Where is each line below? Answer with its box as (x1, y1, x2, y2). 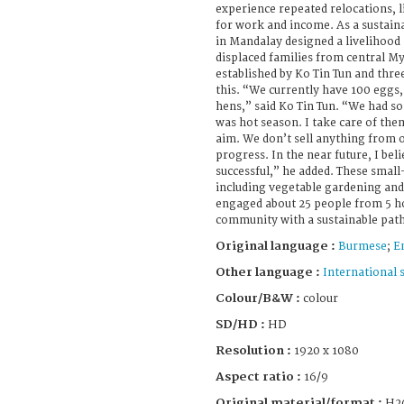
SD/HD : (216, 317, 265, 332)
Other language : (216, 264, 323, 280)
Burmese (338, 239, 387, 253)
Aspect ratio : (216, 369, 304, 384)
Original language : (216, 238, 338, 253)
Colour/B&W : (216, 290, 303, 306)
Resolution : (216, 343, 294, 358)
